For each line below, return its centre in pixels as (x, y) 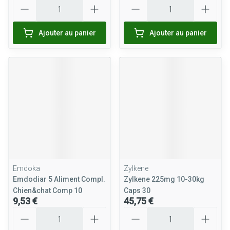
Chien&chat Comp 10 (47, 190)
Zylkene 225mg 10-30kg (164, 179)
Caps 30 (137, 190)
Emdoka (26, 168)
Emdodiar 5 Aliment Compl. (59, 179)
